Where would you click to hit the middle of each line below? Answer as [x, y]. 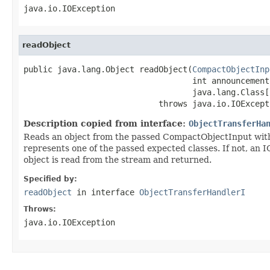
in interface [105, 192]
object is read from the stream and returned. [118, 159]
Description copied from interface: [106, 123]
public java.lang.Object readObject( [108, 69]
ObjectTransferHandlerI [192, 192]
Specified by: [50, 179]
